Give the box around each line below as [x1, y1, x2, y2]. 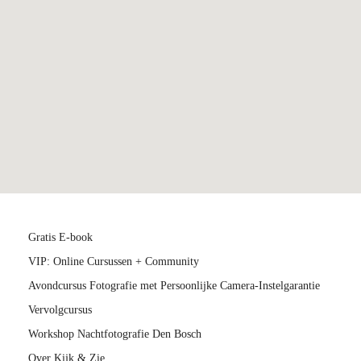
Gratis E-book [28, 230, 93, 243]
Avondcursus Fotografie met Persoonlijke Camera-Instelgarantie [28, 279, 320, 292]
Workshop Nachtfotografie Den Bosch [28, 327, 201, 340]
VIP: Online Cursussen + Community [28, 255, 199, 268]
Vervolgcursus [28, 303, 92, 316]
